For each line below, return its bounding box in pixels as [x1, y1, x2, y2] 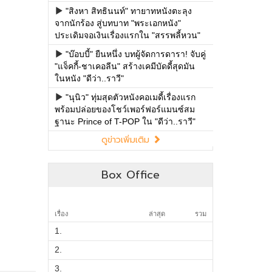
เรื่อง [54, 210, 68, 217]
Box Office [101, 166, 160, 183]
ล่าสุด [149, 210, 166, 217]
